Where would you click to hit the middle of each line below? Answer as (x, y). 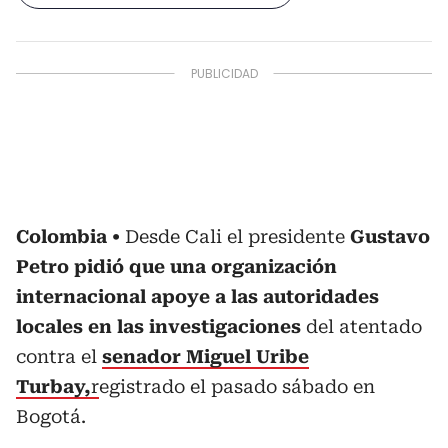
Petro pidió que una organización (176, 266)
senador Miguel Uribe (205, 356)
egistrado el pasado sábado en (237, 386)
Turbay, (53, 386)
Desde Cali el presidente (237, 236)
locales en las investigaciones (158, 326)
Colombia (61, 236)
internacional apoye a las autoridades (197, 296)
